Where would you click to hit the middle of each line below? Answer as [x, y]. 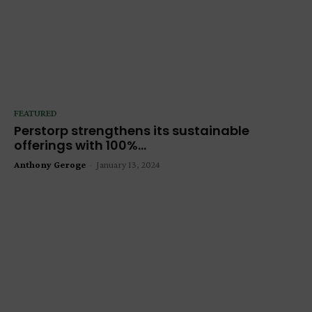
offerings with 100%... [80, 146]
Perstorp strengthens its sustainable [132, 131]
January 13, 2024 [128, 165]
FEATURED [36, 113]
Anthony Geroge [50, 165]
